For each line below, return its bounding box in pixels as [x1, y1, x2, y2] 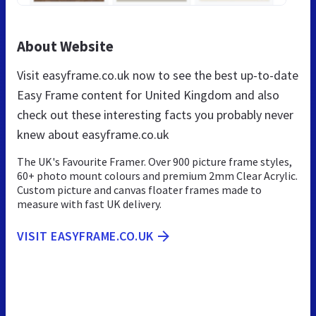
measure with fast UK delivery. [17, 196, 162, 211]
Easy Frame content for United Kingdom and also [17, 86, 279, 103]
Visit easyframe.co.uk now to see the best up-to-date [17, 66, 298, 83]
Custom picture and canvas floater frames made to [17, 182, 262, 197]
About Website [17, 36, 114, 56]
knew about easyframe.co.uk [17, 126, 169, 142]
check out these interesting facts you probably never [17, 106, 293, 123]
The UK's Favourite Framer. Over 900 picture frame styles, [17, 154, 292, 169]
